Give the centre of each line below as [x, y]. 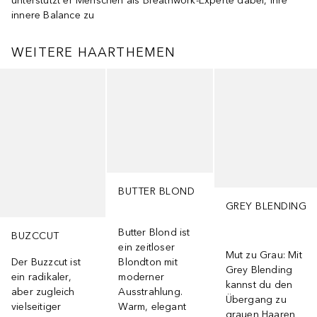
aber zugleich [43, 292]
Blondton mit [148, 262]
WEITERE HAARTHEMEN [94, 52]
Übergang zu [256, 299]
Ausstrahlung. [150, 292]
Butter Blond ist [154, 232]
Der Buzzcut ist [46, 262]
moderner [141, 277]
